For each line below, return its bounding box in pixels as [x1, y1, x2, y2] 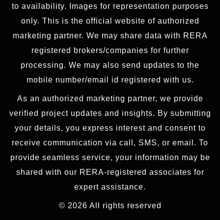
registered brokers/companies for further [31, 46, 189, 55]
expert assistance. [74, 183, 146, 192]
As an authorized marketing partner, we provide [17, 94, 203, 103]
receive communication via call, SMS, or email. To [12, 138, 208, 147]
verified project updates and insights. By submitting [9, 109, 211, 118]
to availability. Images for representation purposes [11, 2, 209, 11]
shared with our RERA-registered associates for [16, 168, 204, 177]
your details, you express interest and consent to [14, 124, 206, 133]
